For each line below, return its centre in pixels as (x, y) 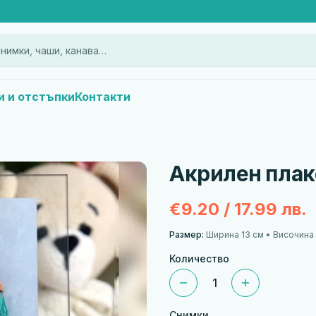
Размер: (187, 235)
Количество (199, 259)
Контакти (103, 97)
